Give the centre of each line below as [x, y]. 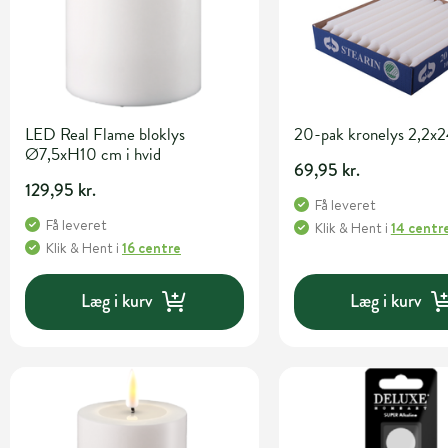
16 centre [151, 247]
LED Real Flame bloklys [105, 134]
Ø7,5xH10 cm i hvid [93, 154]
